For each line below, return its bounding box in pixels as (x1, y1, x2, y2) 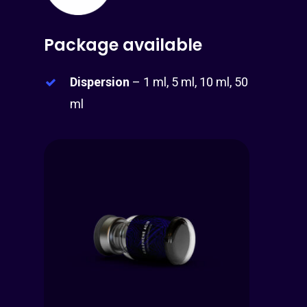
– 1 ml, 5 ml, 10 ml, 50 (130, 75, 249, 90)
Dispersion (70, 75, 130, 90)
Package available (44, 34, 203, 57)
